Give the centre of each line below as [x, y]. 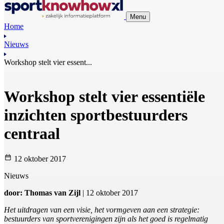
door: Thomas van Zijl [43, 193]
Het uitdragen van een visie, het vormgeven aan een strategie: [102, 210]
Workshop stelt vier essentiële [104, 96]
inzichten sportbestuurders [96, 115]
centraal [32, 133]
